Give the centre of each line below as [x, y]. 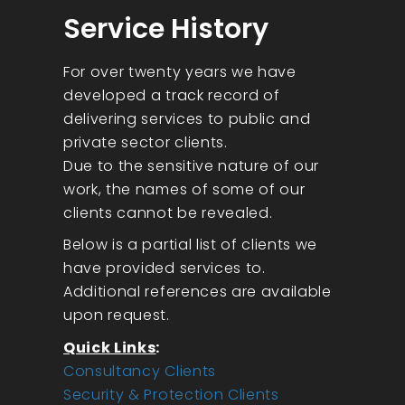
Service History [166, 28]
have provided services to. [165, 268]
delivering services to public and [187, 118]
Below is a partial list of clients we [191, 245]
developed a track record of [172, 95]
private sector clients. [146, 142]
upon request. [117, 316]
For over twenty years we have [180, 71]
